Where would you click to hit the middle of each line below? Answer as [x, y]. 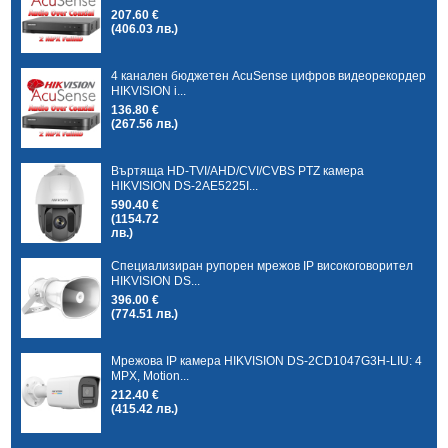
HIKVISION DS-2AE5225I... [185, 185]
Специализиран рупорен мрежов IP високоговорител [262, 265]
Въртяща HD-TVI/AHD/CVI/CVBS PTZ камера [238, 170]
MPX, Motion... [150, 375]
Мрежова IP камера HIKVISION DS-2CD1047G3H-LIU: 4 [267, 360]
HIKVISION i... [149, 90]
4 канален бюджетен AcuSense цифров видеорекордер [269, 75]
